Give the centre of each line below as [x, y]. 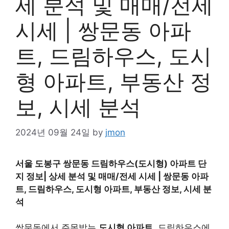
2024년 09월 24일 [53, 132]
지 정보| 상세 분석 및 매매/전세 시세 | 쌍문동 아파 [112, 176]
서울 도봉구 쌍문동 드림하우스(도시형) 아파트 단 [111, 163]
